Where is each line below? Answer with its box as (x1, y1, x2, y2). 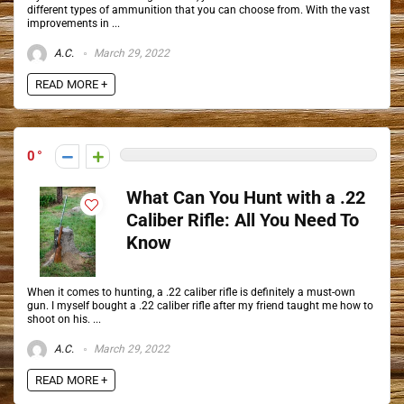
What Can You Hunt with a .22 (126, 188, 365, 208)
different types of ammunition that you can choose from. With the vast (27, 4, 370, 16)
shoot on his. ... (27, 313, 101, 326)
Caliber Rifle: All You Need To (126, 210, 359, 231)
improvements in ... (27, 17, 120, 30)
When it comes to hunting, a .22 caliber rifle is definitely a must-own (27, 286, 355, 298)
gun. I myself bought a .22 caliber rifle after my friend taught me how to (27, 299, 373, 312)
